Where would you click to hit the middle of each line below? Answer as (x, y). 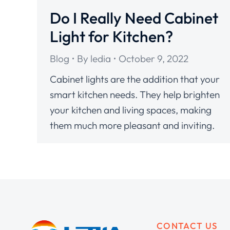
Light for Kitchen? (111, 36)
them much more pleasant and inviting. (132, 125)
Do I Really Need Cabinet (134, 18)
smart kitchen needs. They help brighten (135, 94)
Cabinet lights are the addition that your (135, 79)
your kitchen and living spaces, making (131, 110)
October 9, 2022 (154, 58)
